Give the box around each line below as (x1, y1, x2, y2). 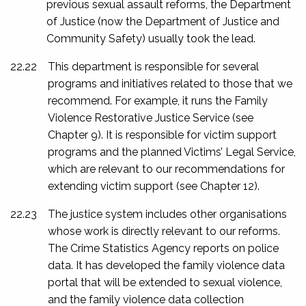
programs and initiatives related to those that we (48, 76, 292, 90)
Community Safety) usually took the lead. (46, 31, 255, 45)
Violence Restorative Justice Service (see (48, 111, 253, 124)
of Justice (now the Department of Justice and (46, 14, 279, 28)
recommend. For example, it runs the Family (48, 94, 268, 107)
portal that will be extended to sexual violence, (48, 275, 282, 289)
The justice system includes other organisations (48, 207, 287, 221)
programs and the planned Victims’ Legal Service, (48, 145, 296, 158)
